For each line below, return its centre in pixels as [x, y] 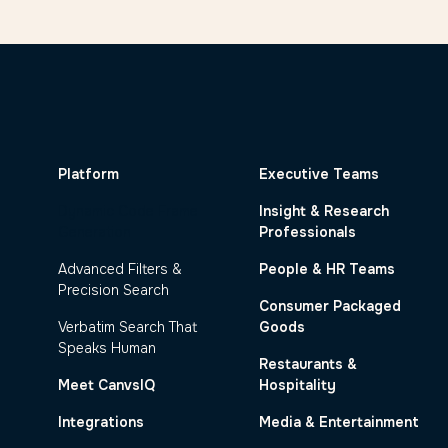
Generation [95, 231]
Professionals [307, 231]
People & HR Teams [326, 268]
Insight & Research [323, 210]
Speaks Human [107, 347]
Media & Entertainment [338, 421]
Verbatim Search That [128, 326]
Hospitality [297, 384]
